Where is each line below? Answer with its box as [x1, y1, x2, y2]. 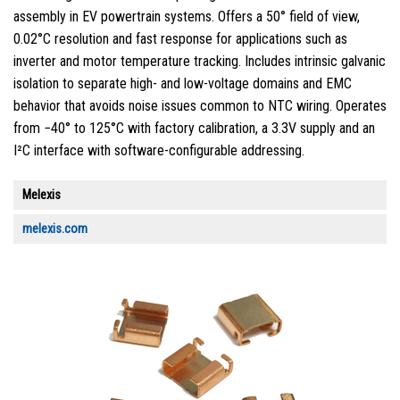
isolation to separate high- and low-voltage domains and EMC [13, 75, 352, 93]
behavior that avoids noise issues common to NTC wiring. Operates [13, 97, 387, 115]
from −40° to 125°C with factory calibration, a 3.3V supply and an [13, 120, 375, 137]
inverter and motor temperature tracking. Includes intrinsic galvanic [13, 53, 386, 71]
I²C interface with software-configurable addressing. [13, 142, 304, 160]
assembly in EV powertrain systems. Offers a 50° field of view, [13, 8, 360, 26]
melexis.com [22, 221, 87, 237]
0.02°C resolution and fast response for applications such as [13, 30, 347, 48]
